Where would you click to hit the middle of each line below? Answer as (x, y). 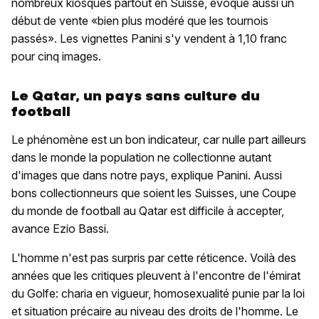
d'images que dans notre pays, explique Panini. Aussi (147, 176)
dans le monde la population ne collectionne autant (141, 158)
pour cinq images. (56, 57)
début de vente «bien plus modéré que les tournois (140, 21)
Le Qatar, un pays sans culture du (136, 96)
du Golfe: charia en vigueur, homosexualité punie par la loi (158, 294)
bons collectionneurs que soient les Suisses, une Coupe (154, 193)
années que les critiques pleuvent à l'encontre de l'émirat (156, 276)
